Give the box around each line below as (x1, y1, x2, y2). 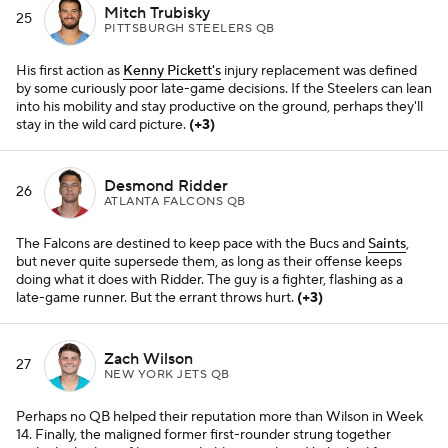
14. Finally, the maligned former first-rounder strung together (16, 426, 391, 444)
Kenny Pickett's (123, 62, 221, 80)
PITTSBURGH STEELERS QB (104, 20, 275, 36)
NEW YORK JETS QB (104, 366, 230, 382)
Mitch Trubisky (104, 2, 210, 23)
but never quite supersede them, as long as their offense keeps (16, 253, 402, 271)
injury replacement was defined (221, 62, 417, 80)
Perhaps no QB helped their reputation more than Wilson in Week (16, 408, 423, 426)
